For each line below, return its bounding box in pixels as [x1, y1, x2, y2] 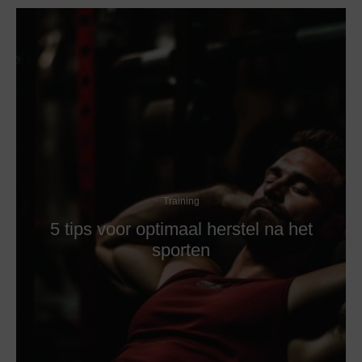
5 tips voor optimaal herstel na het [49, 218, 313, 239]
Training [162, 195, 200, 207]
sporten [152, 239, 210, 260]
